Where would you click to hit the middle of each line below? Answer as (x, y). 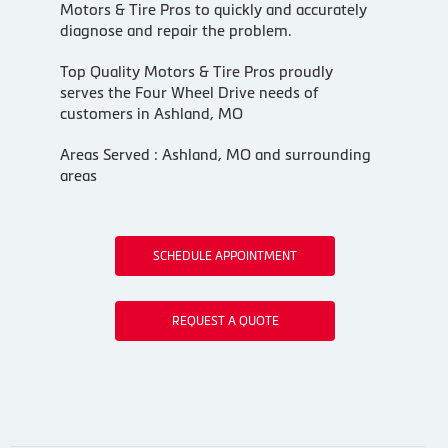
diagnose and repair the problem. (175, 30)
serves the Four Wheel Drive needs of (188, 92)
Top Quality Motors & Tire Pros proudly (196, 71)
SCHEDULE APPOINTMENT (225, 255)
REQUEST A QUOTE (225, 320)
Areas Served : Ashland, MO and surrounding (215, 154)
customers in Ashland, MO (151, 113)
